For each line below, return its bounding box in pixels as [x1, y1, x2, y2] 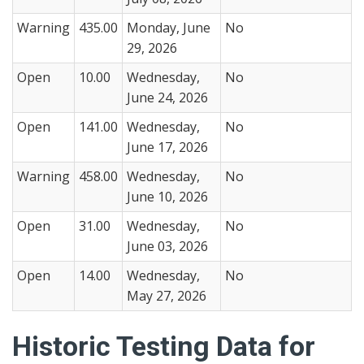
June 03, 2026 [127, 237, 208, 255]
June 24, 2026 [127, 89, 208, 106]
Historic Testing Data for [12, 330, 315, 362]
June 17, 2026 [127, 138, 208, 156]
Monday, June [127, 19, 210, 37]
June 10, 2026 [127, 188, 208, 206]
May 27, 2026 [127, 287, 206, 305]
